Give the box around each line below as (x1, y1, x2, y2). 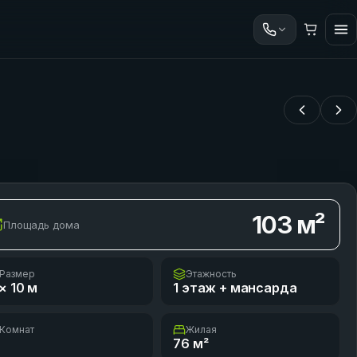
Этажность (186, 268, 237, 280)
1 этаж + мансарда (173, 280, 297, 296)
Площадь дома (3, 218, 80, 231)
